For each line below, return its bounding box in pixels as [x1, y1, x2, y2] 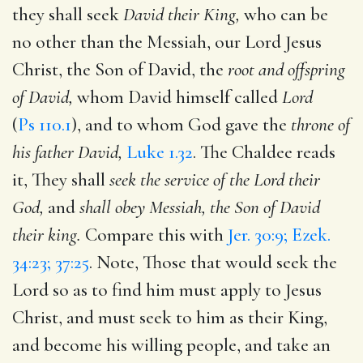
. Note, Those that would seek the [89, 250, 337, 274]
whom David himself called [73, 85, 282, 109]
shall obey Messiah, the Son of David [79, 195, 320, 219]
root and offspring [228, 58, 345, 81]
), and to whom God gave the [71, 113, 291, 136]
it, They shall [12, 168, 109, 191]
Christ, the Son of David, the [12, 58, 228, 81]
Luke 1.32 [126, 140, 193, 164]
